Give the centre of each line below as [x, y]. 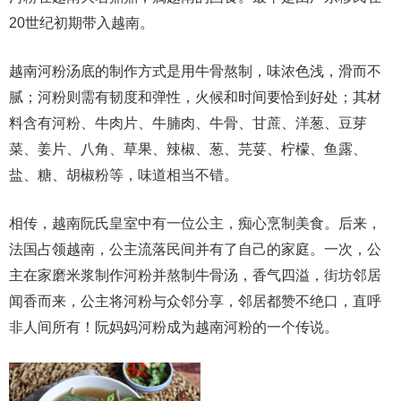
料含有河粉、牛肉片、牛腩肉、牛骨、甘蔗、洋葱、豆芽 [188, 123]
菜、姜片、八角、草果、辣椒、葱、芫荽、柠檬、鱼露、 [188, 149]
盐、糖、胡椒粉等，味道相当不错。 [124, 175]
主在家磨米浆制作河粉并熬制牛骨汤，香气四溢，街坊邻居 [195, 275]
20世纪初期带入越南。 [81, 23]
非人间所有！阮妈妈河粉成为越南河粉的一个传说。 [174, 327]
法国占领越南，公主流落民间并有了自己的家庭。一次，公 [195, 249]
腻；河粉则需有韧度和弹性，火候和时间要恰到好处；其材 [195, 97]
